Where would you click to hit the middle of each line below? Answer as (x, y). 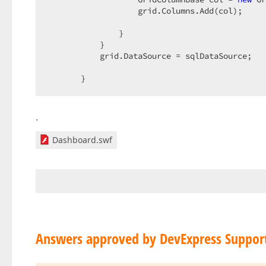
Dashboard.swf (82, 140)
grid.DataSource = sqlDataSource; (154, 56)
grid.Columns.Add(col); (150, 11)
